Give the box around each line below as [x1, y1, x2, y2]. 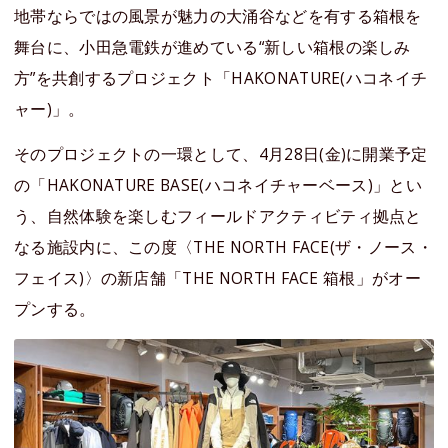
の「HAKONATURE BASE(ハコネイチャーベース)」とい [14, 173, 422, 196]
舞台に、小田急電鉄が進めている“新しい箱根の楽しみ [14, 35, 411, 58]
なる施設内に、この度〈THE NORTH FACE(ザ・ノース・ [14, 235, 433, 258]
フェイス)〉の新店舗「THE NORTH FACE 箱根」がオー [14, 266, 421, 289]
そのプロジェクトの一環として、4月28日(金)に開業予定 [14, 142, 428, 165]
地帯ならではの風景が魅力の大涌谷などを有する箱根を [14, 4, 422, 27]
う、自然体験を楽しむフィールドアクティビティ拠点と [14, 204, 422, 227]
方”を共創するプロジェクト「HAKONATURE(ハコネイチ [14, 66, 428, 89]
